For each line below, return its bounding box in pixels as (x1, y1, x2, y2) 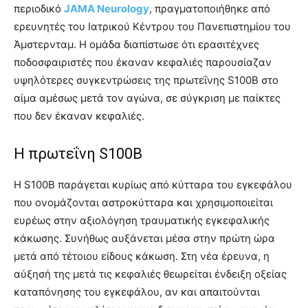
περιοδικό (14, 2, 64, 16)
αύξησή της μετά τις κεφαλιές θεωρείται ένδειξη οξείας (14, 267, 287, 281)
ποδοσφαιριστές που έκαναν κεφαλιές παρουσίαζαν (14, 56, 272, 69)
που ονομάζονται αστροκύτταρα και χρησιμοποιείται (14, 196, 273, 210)
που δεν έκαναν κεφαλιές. (14, 109, 144, 123)
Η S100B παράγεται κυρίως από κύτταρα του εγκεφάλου (14, 178, 292, 192)
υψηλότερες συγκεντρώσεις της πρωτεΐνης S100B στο (14, 74, 278, 87)
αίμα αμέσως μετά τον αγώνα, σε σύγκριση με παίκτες (14, 91, 280, 105)
